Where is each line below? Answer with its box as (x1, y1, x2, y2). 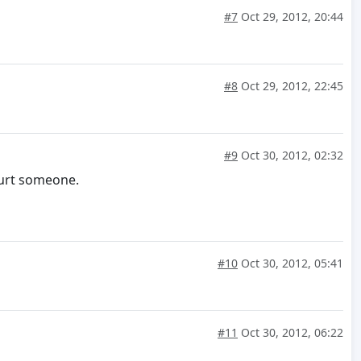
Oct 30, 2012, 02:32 (238, 147, 343, 163)
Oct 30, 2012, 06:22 (238, 324, 343, 340)
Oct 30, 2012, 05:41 (238, 255, 343, 271)
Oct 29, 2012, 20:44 (238, 8, 343, 24)
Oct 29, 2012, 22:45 (238, 77, 343, 93)
